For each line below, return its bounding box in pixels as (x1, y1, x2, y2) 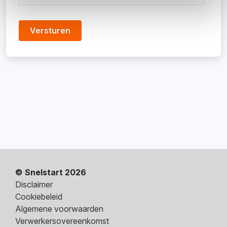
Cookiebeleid (15, 192, 62, 202)
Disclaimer (15, 179, 53, 190)
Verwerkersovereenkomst (15, 216, 109, 226)
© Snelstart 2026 (15, 167, 86, 177)
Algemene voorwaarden (15, 204, 103, 214)
